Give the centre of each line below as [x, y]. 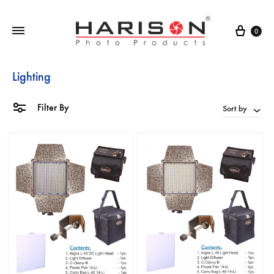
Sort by [235, 109]
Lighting [31, 76]
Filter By [52, 107]
